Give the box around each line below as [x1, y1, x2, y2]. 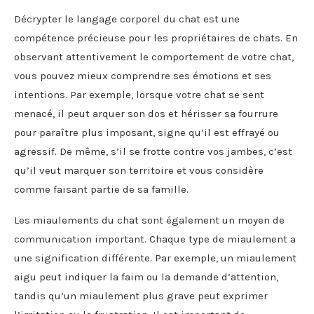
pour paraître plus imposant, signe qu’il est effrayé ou [14, 125, 280, 139]
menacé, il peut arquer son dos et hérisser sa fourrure [14, 107, 278, 120]
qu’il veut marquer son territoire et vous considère [14, 163, 264, 177]
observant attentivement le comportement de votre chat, [14, 50, 294, 63]
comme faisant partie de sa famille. [14, 182, 189, 196]
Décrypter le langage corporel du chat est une [14, 12, 240, 25]
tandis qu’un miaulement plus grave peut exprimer [14, 289, 268, 302]
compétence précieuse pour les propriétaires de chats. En [14, 31, 298, 44]
